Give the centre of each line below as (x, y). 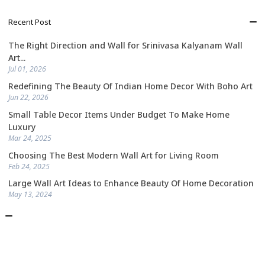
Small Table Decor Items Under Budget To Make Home (119, 114)
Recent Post (30, 22)
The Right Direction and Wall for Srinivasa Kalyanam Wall (125, 46)
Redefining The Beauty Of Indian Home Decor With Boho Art (130, 86)
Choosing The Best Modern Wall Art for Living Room (114, 155)
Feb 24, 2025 (29, 166)
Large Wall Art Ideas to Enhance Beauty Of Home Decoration (131, 183)
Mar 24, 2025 (30, 138)
